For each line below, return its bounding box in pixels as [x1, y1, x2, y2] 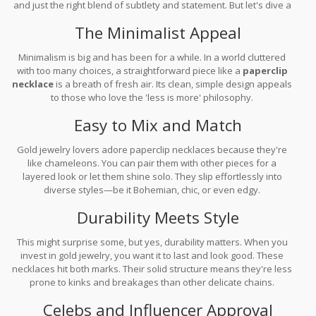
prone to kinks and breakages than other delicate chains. [30, 275, 275, 288]
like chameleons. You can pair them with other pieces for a [28, 156, 277, 169]
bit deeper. [128, 11, 176, 25]
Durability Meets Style [77, 206, 239, 229]
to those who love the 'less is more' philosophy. [51, 90, 254, 104]
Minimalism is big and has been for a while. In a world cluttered [18, 50, 286, 63]
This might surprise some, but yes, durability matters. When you [16, 235, 288, 248]
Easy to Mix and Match [74, 114, 242, 136]
